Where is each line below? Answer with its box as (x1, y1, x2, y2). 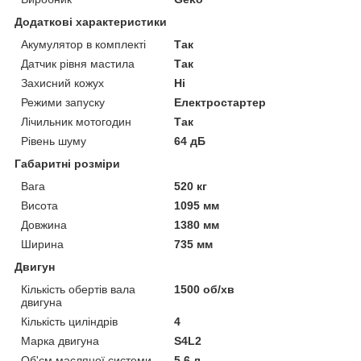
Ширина (21, 237, 64, 251)
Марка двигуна (21, 334, 99, 347)
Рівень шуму (21, 134, 86, 147)
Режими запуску (21, 95, 105, 109)
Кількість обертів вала (21, 282, 135, 296)
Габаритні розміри (15, 156, 120, 170)
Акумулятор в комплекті (21, 37, 146, 51)
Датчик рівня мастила (21, 56, 135, 70)
